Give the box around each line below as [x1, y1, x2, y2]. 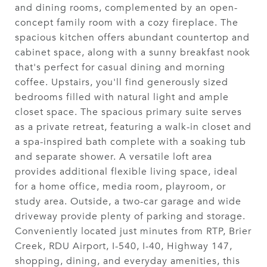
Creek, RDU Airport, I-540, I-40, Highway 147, [15, 240, 232, 252]
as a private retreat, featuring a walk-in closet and [15, 121, 252, 133]
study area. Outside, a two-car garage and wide [15, 195, 241, 207]
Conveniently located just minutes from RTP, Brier [15, 225, 252, 237]
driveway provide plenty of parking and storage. [15, 210, 246, 222]
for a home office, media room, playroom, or [15, 181, 226, 193]
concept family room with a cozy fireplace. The [15, 17, 238, 29]
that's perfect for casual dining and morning [15, 61, 225, 73]
